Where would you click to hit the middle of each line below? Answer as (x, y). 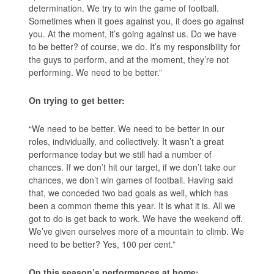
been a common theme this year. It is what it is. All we (132, 205)
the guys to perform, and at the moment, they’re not (129, 59)
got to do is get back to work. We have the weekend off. (136, 218)
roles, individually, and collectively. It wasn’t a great (127, 141)
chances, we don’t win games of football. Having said (131, 180)
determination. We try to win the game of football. (124, 8)
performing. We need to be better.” (96, 72)
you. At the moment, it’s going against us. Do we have (133, 33)
